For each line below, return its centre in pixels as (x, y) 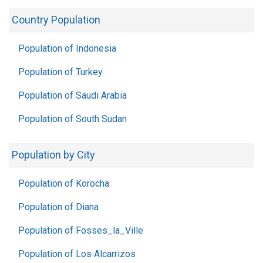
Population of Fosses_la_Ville (81, 230)
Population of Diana (58, 207)
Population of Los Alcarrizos (77, 254)
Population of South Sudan (73, 119)
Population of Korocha (64, 183)
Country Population (56, 20)
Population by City (53, 155)
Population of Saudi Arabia (73, 95)
